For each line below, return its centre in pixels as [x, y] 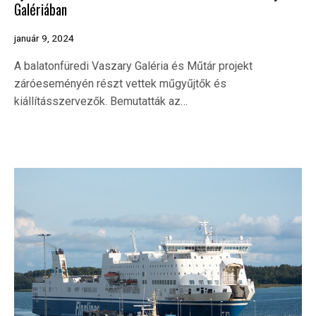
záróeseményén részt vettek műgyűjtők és [120, 84]
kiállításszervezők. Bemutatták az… [101, 102]
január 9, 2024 [44, 38]
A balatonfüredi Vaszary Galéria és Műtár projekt [133, 66]
